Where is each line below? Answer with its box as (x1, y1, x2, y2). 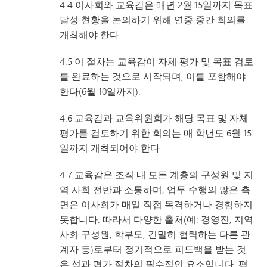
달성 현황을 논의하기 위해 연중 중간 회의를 (60, 13, 246, 26)
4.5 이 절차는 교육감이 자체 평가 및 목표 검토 (60, 54, 253, 68)
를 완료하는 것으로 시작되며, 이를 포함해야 (60, 69, 246, 83)
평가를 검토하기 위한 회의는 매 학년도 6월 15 (60, 126, 252, 139)
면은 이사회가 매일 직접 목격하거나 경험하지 (60, 197, 253, 211)
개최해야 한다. (60, 27, 122, 41)
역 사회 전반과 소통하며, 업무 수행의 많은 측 (60, 182, 250, 196)
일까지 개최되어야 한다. (60, 141, 162, 154)
